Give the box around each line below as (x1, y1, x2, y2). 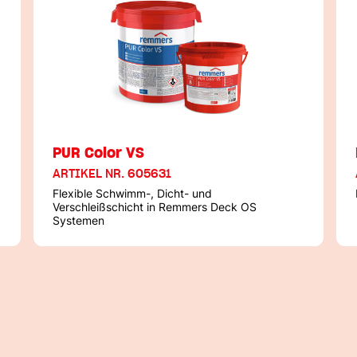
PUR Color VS (53, 143, 144, 163)
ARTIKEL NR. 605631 (53, 167, 171, 182)
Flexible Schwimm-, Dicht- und (53, 186, 212, 201)
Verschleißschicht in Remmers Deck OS (53, 200, 257, 214)
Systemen (53, 214, 104, 228)
